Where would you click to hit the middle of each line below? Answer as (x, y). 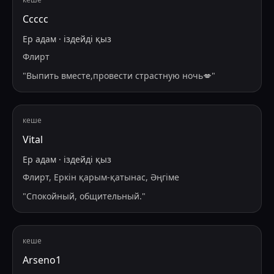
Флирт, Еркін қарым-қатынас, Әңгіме (101, 177)
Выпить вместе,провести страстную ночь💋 (119, 76)
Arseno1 (42, 260)
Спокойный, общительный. (84, 196)
